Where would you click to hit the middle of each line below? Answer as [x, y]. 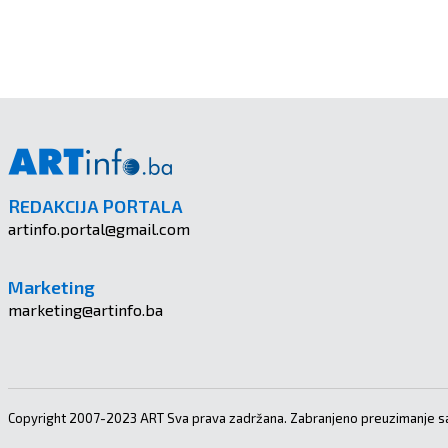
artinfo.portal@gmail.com [99, 228]
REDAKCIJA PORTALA [95, 205]
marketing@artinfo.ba [85, 309]
